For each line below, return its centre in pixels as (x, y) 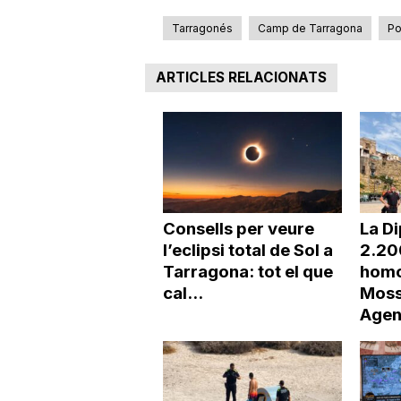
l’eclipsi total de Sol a (247, 250)
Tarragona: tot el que (247, 271)
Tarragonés (202, 28)
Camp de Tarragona (310, 28)
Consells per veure (238, 228)
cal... (183, 293)
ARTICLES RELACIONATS (241, 77)
